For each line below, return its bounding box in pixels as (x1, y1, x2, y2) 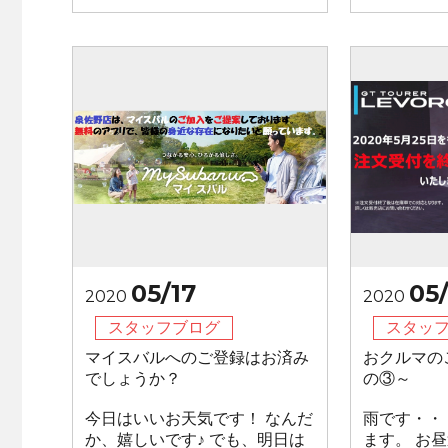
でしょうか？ (85, 369, 181, 388)
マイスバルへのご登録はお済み (85, 348, 309, 367)
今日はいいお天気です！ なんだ (85, 409, 313, 428)
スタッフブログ (108, 318, 220, 337)
